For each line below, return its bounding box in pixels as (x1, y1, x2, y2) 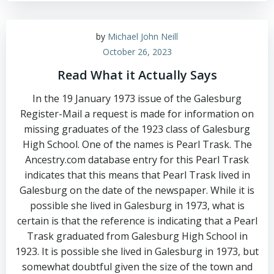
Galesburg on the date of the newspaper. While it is (20, 183, 254, 197)
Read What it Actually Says (57, 67, 217, 83)
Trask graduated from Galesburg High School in (26, 229, 248, 243)
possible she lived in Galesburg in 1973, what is (29, 199, 245, 212)
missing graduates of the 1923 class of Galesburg (24, 122, 250, 136)
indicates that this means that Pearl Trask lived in (24, 168, 250, 182)
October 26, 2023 (102, 46, 172, 57)
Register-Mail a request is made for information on (20, 107, 254, 120)
